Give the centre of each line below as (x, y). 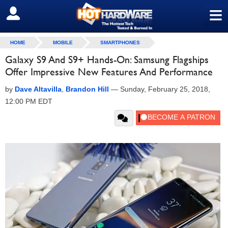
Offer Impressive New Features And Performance (109, 72)
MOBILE (63, 42)
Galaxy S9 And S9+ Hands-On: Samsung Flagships (107, 60)
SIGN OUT (30, 14)
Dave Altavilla (38, 89)
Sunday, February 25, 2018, (165, 89)
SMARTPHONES (120, 42)
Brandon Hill (87, 89)
